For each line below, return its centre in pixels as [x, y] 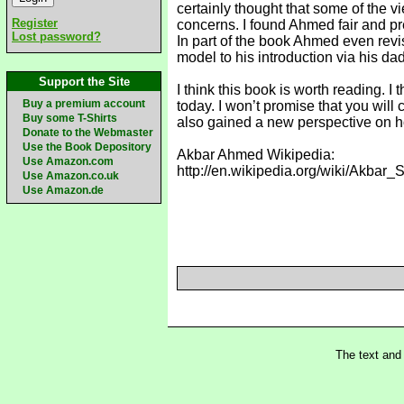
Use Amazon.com [68, 161]
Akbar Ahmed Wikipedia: [256, 155]
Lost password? [56, 37]
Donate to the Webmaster [88, 133]
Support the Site [84, 82]
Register [35, 23]
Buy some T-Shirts [70, 118]
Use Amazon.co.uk [71, 176]
